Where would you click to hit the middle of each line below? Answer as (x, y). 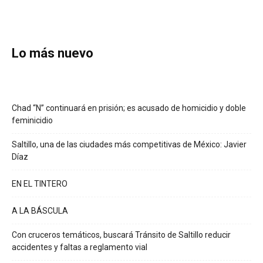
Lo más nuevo (53, 53)
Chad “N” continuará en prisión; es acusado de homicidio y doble (129, 108)
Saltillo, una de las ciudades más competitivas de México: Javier (129, 145)
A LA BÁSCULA (40, 211)
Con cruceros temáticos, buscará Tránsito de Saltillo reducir (121, 235)
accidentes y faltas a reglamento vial (80, 247)
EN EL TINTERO (40, 184)
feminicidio (32, 121)
